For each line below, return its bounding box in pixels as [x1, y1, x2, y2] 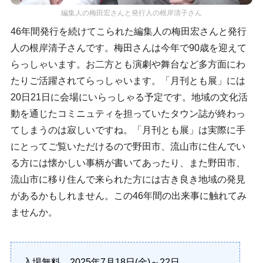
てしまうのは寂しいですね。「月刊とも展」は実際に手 [10, 124, 245, 135]
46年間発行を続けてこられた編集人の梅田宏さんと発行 [10, 26, 247, 36]
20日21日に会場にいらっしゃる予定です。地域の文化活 [10, 92, 248, 102]
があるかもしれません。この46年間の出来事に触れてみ [10, 190, 247, 201]
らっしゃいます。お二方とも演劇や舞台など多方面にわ [10, 59, 245, 69]
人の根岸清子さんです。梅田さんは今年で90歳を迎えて [10, 42, 247, 53]
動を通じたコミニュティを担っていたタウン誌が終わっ [10, 108, 245, 119]
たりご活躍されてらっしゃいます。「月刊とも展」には [10, 75, 245, 86]
